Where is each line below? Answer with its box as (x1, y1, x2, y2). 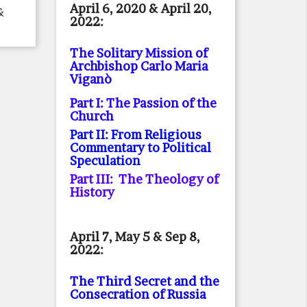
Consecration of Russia (70, 287, 206, 302)
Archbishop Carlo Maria (70, 59, 208, 73)
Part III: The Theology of (70, 172, 219, 186)
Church (70, 109, 114, 123)
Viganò (70, 72, 112, 86)
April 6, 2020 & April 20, (70, 1, 212, 16)
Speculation (70, 153, 140, 168)
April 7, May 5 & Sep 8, (70, 230, 200, 244)
